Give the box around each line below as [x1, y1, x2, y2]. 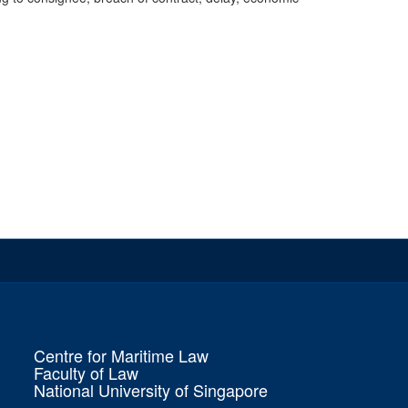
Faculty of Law [34, 361, 138, 384]
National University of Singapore [34, 378, 268, 402]
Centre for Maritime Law [34, 343, 209, 367]
